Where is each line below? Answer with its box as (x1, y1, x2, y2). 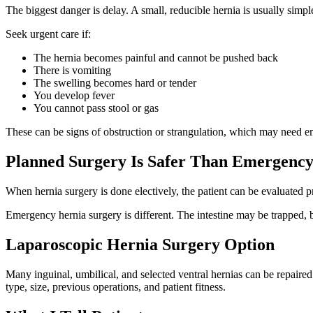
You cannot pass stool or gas (34, 102, 159, 115)
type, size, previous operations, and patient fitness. (6, 280, 226, 293)
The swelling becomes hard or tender (34, 77, 196, 89)
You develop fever (34, 89, 115, 102)
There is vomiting (34, 64, 111, 77)
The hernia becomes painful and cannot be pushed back (34, 52, 278, 64)
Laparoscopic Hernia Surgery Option (6, 235, 275, 254)
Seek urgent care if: (6, 28, 91, 41)
